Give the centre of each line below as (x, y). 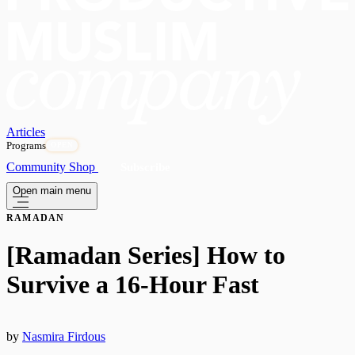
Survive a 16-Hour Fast (133, 285)
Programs (26, 146)
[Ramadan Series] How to (146, 256)
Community (38, 167)
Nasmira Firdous (64, 336)
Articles (26, 132)
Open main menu (52, 191)
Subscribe (145, 168)
